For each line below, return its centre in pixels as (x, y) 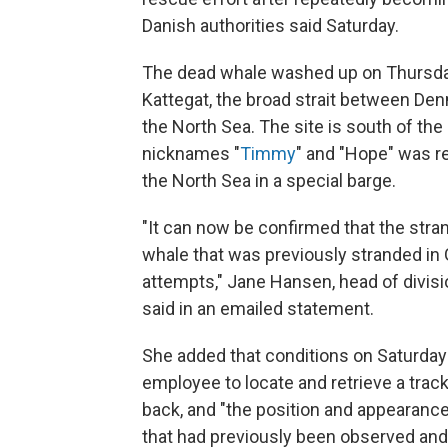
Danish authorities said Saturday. (270, 26)
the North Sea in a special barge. (269, 181)
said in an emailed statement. (258, 309)
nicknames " (191, 154)
